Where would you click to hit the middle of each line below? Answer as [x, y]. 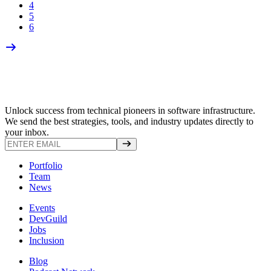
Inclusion [47, 240]
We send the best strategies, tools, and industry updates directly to [129, 121]
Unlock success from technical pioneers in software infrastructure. [130, 110]
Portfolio [46, 165]
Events [42, 207]
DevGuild [48, 218]
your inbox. [27, 132]
